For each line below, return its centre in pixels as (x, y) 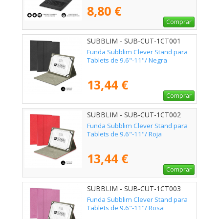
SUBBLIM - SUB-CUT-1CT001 (134, 41)
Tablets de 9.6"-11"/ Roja (124, 134)
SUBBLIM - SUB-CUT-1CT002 (134, 115)
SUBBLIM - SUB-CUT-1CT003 (134, 189)
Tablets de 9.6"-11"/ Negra (127, 60)
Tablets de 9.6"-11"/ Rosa (125, 208)
